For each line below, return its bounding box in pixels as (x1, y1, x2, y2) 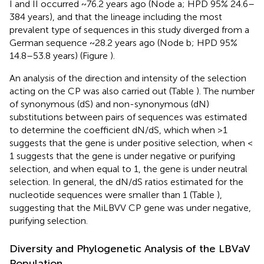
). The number (196, 85, 255, 97)
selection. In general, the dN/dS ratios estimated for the (9, 176, 243, 187)
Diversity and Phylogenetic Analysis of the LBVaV (9, 242, 250, 255)
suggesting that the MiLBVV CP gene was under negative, (9, 202, 251, 213)
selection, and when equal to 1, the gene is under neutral (9, 163, 247, 174)
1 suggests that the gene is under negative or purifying (9, 150, 235, 161)
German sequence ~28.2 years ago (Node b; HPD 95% (9, 37, 237, 48)
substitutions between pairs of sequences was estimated (9, 111, 247, 123)
